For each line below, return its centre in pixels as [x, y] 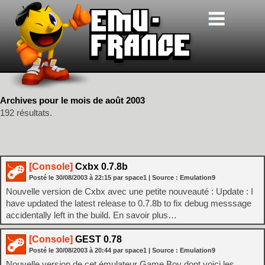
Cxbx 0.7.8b [100, 167]
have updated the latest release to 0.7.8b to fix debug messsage [129, 203]
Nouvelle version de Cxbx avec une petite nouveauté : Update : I [130, 191]
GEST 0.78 [97, 239]
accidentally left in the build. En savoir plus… [91, 215]
